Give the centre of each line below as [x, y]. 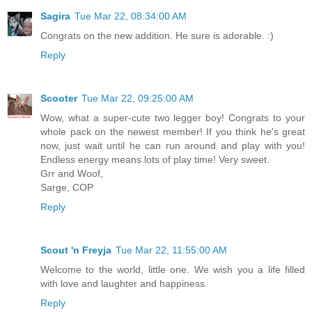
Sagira [55, 16]
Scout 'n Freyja [76, 250]
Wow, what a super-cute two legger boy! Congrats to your [173, 118]
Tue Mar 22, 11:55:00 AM [171, 250]
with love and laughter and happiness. [124, 283]
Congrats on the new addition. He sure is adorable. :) [157, 36]
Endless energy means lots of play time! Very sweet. [155, 159]
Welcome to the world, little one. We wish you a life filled [173, 269]
